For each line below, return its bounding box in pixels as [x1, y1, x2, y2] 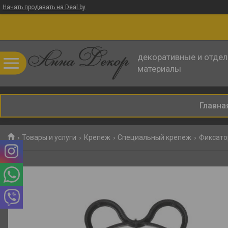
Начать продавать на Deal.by [3, 4, 85, 11]
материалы [137, 64, 181, 74]
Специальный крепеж [118, 133, 192, 141]
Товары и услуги [22, 133, 77, 141]
